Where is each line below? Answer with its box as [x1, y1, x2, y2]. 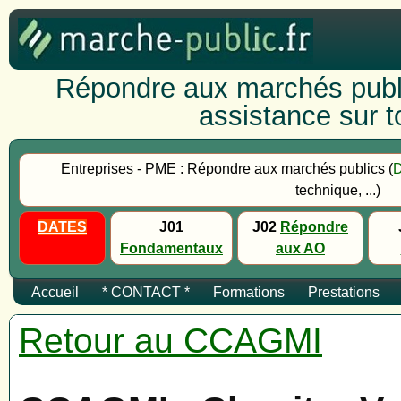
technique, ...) [294, 183, 380, 198]
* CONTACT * [102, 285, 190, 300]
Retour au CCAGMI [19, 321, 322, 360]
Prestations [308, 285, 380, 300]
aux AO [276, 241, 325, 256]
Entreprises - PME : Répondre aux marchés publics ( [61, 161, 393, 176]
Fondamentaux [120, 241, 223, 256]
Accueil [31, 285, 79, 300]
